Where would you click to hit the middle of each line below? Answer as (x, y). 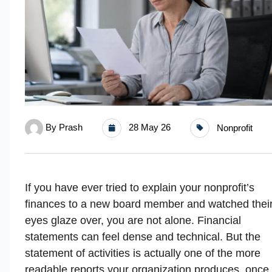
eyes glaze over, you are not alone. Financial (133, 220)
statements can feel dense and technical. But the (143, 236)
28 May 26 (148, 127)
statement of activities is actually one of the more (143, 253)
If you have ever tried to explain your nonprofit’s (140, 187)
